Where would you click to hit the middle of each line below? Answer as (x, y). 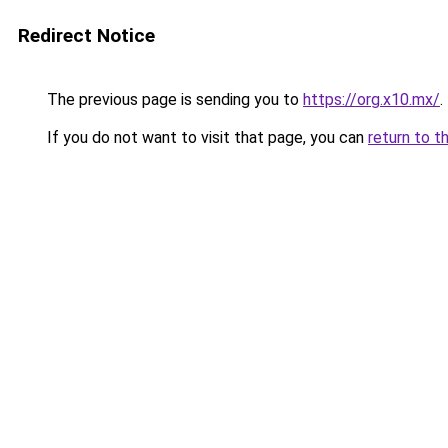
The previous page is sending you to (173, 99)
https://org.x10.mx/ (371, 99)
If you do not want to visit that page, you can (205, 137)
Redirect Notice (86, 35)
